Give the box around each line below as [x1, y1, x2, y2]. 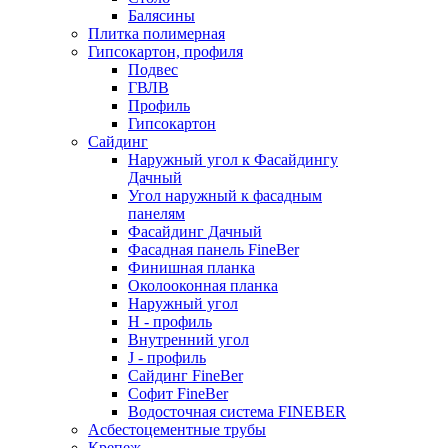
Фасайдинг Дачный [128, 223, 262, 240]
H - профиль [128, 313, 212, 330]
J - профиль [128, 349, 206, 366]
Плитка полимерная [88, 25, 225, 42]
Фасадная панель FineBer [128, 241, 299, 258]
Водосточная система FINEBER [128, 403, 346, 420]
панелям [128, 205, 185, 222]
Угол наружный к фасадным [128, 187, 322, 204]
